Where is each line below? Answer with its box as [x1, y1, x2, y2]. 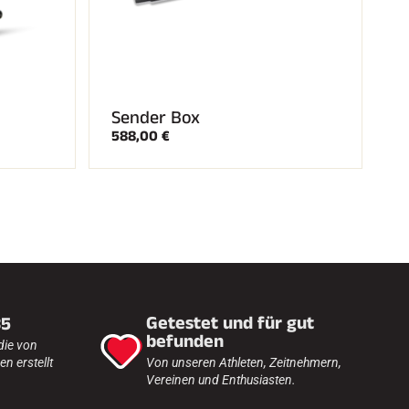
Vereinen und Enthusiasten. [146, 372, 296, 387]
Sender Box [111, 105, 200, 131]
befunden [146, 329, 224, 354]
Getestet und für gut [146, 310, 314, 336]
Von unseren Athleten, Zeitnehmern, [146, 355, 341, 370]
